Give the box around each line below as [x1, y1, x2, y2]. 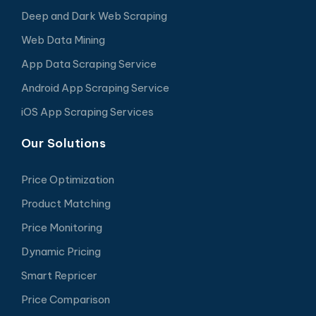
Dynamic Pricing [20, 244, 101, 258]
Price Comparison [20, 292, 110, 306]
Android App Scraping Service [20, 80, 169, 95]
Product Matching [20, 196, 111, 210]
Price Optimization [20, 172, 114, 186]
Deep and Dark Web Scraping [20, 8, 167, 23]
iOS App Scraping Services [20, 104, 154, 119]
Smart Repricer [20, 268, 97, 282]
